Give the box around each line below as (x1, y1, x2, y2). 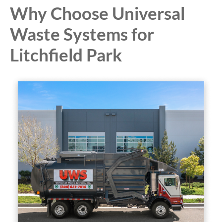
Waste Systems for (10, 23, 154, 45)
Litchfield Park (10, 44, 122, 65)
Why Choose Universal (10, 2, 185, 24)
